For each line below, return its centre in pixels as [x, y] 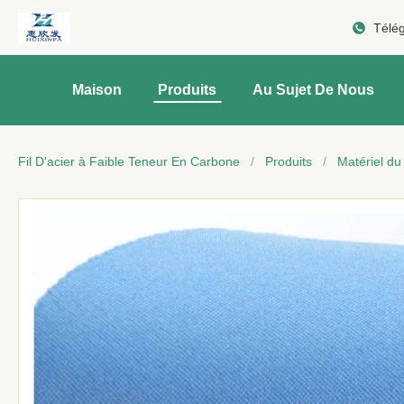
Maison [97, 90]
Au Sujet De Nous [313, 90]
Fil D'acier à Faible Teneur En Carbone [129, 161]
